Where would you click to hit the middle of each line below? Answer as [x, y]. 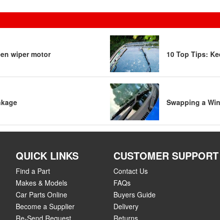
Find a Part [33, 171]
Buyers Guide [134, 194]
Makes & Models [41, 183]
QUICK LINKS [47, 155]
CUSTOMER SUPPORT [166, 155]
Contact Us [130, 171]
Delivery [126, 206]
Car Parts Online [41, 194]
